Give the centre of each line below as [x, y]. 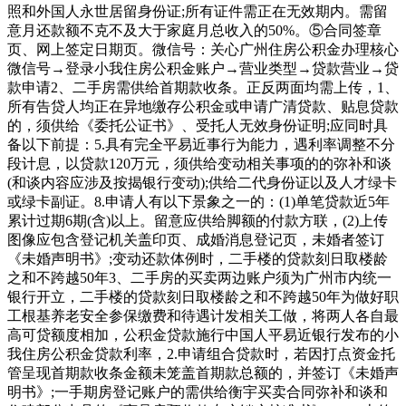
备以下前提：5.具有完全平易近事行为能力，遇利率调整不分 [201, 144]
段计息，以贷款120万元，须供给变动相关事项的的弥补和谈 [199, 163]
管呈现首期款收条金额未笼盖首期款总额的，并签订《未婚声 [203, 372]
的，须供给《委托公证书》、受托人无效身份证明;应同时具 [198, 125]
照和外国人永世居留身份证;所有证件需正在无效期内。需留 [198, 11]
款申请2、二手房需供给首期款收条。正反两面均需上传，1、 [203, 87]
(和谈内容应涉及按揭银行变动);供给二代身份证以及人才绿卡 [202, 182]
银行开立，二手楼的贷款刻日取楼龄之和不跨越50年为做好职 [203, 296]
